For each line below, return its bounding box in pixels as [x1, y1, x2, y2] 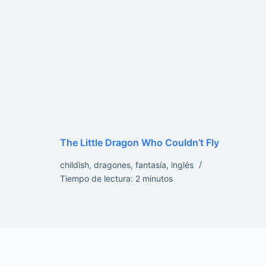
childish [59, 160, 89, 170]
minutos [142, 173, 173, 184]
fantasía [135, 160, 166, 170]
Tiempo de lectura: [59, 173, 133, 184]
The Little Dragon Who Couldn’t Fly [59, 137, 219, 149]
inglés [170, 160, 194, 170]
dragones [93, 160, 131, 170]
